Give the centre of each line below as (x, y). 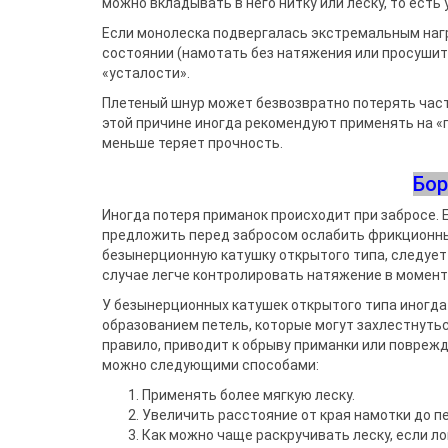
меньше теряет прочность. (192, 143)
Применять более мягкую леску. (248, 395)
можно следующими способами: (210, 365)
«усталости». (146, 73)
